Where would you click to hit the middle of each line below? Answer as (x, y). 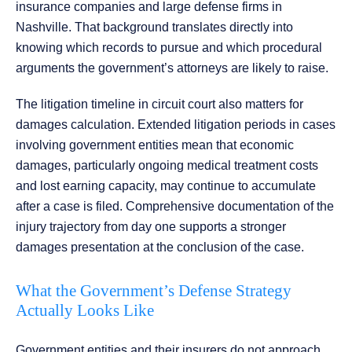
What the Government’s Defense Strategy (154, 291)
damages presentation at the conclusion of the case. (160, 247)
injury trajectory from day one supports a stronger (151, 227)
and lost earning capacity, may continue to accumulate (166, 186)
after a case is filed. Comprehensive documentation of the (175, 207)
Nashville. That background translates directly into (154, 27)
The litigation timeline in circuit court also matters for (159, 104)
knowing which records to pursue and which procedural (169, 48)
